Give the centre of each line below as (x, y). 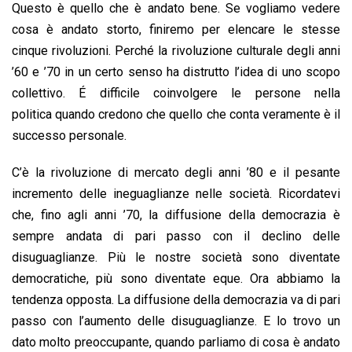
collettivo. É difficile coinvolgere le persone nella (176, 93)
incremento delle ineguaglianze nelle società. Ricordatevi (176, 194)
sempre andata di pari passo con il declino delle (176, 236)
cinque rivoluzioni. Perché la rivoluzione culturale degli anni (176, 51)
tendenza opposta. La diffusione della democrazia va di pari (176, 300)
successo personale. (69, 136)
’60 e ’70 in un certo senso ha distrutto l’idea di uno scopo (176, 72)
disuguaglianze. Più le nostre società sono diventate (176, 258)
